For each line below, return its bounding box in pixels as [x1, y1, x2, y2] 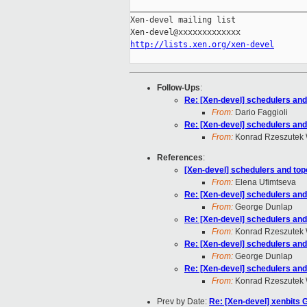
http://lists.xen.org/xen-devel [130, 40, 274, 50]
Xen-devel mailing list [130, 15, 236, 25]
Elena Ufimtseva [233, 177, 296, 188]
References [157, 153, 203, 163]
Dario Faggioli [233, 108, 288, 118]
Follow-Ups [157, 83, 200, 93]
